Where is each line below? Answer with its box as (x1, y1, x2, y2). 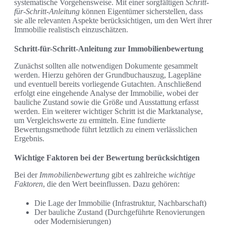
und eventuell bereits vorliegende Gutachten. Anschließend (14, 79, 201, 88)
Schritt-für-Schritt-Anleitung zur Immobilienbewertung (14, 44, 203, 53)
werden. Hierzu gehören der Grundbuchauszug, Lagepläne (14, 70, 201, 79)
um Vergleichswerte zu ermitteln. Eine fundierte (14, 116, 165, 125)
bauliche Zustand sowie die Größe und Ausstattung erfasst (14, 97, 199, 106)
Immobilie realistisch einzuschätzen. (14, 25, 128, 34)
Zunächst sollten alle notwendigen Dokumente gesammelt (14, 61, 198, 70)
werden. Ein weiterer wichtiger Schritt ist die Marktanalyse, (14, 106, 203, 116)
